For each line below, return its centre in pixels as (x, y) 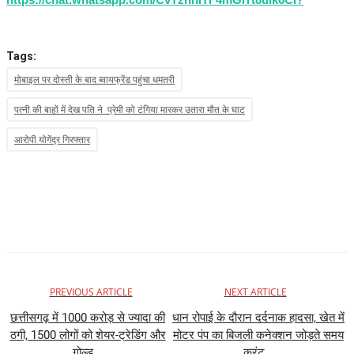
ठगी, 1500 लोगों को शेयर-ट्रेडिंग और (88, 335)
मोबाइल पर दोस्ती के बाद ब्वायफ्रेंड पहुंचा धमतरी (94, 80)
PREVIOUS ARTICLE (91, 292)
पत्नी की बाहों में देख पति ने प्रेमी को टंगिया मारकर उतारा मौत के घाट (130, 110)
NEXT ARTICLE (255, 292)
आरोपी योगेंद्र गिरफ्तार (52, 140)
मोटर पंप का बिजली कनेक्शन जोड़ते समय (258, 335)
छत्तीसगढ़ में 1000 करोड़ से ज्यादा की (88, 318)
